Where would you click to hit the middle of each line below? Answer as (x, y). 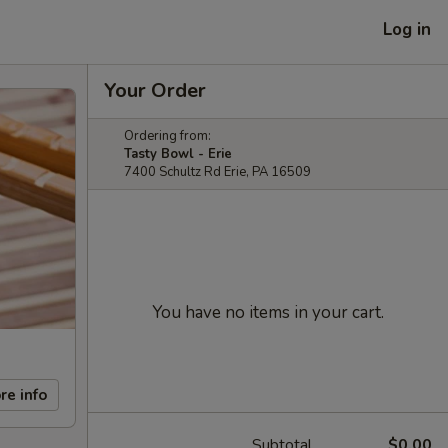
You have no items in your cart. (268, 312)
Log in (407, 29)
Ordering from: (167, 136)
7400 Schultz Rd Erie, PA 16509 (217, 172)
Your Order (155, 90)
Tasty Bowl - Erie (178, 154)
